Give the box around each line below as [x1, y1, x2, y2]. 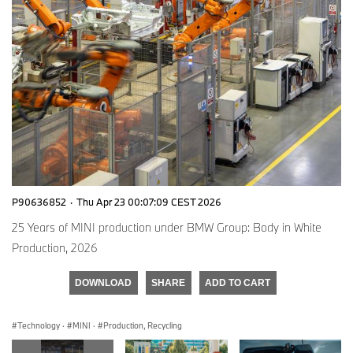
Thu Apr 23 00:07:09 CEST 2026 [76, 195, 221, 208]
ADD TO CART [205, 277, 270, 288]
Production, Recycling [103, 319, 182, 331]
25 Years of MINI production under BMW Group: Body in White [12, 219, 321, 235]
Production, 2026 [12, 240, 98, 255]
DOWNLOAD [75, 277, 132, 288]
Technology [17, 319, 60, 331]
